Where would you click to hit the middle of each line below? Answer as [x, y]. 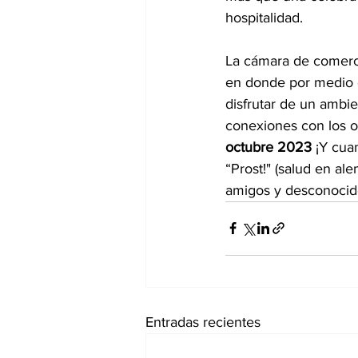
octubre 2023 [270, 147]
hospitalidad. [266, 17]
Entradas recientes [203, 322]
